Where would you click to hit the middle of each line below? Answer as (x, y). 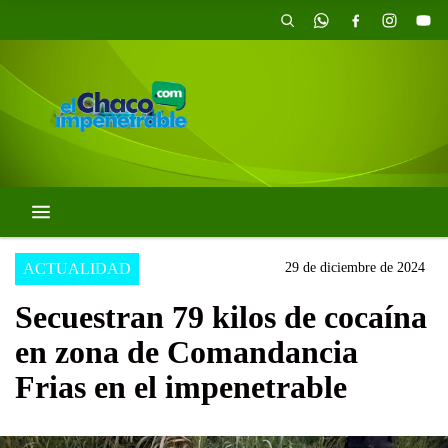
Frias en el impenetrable (181, 387)
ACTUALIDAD (77, 269)
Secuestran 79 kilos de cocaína (221, 317)
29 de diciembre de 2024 (355, 268)
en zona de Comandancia (186, 352)
